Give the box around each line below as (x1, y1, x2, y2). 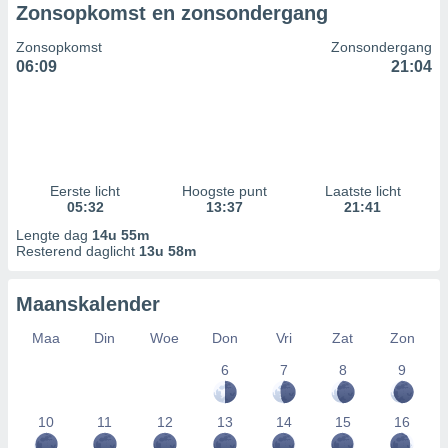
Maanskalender (16, 293, 160, 315)
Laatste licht (324, 183, 401, 199)
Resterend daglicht (16, 243, 139, 259)
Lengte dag (16, 227, 92, 243)
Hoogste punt (181, 183, 267, 199)
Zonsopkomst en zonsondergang (16, 2, 328, 24)
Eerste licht (50, 183, 121, 199)
